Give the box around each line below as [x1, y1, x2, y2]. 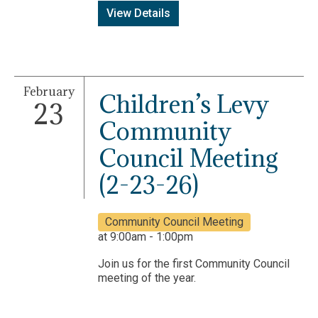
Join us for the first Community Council [97, 257, 290, 270]
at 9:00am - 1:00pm [97, 230, 193, 243]
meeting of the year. [97, 271, 196, 285]
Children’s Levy [98, 89, 269, 119]
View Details [106, 6, 170, 20]
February [23, 83, 75, 99]
